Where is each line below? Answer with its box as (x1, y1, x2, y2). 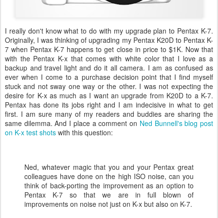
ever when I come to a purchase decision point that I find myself (5, 72, 213, 82)
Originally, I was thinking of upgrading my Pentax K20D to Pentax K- (5, 35, 213, 45)
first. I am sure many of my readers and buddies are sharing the (5, 109, 213, 119)
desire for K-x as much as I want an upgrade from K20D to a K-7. (5, 91, 213, 100)
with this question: (56, 127, 113, 137)
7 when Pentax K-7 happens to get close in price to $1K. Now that (5, 44, 213, 54)
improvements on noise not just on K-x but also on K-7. (24, 199, 192, 209)
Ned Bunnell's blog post (139, 118, 214, 128)
